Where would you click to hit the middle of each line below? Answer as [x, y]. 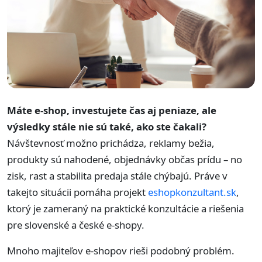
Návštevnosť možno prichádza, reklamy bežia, [111, 143]
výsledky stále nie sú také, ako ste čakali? [107, 126]
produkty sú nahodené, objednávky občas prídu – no [125, 159]
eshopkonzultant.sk [192, 192]
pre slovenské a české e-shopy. [76, 225]
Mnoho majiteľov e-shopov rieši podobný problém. [121, 250]
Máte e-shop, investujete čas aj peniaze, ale [112, 110]
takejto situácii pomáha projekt [77, 192]
